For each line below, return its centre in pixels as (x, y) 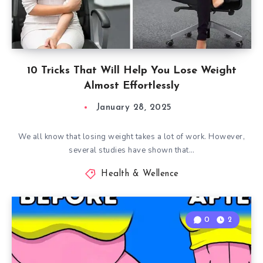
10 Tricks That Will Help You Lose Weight (131, 71)
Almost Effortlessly (131, 86)
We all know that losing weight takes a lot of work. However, (131, 137)
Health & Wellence (140, 174)
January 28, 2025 (134, 108)
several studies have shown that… (131, 150)
